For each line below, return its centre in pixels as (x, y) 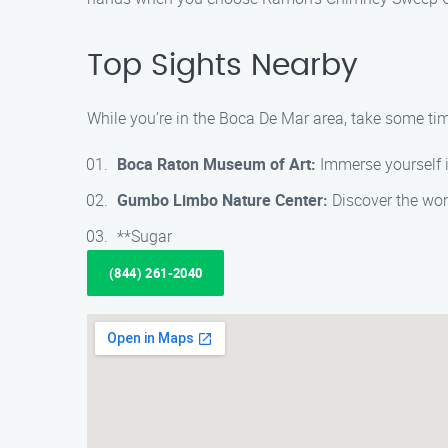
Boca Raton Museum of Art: (216, 164)
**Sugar (144, 236)
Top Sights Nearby (222, 66)
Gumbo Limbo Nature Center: (222, 200)
